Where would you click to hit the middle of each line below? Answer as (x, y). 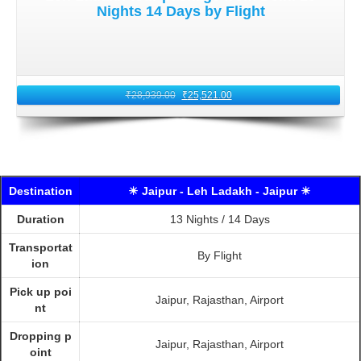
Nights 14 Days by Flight (180, 11)
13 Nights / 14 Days (220, 219)
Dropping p (40, 336)
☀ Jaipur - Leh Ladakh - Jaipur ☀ (220, 191)
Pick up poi (40, 292)
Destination (40, 191)
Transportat (40, 247)
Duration (40, 219)
